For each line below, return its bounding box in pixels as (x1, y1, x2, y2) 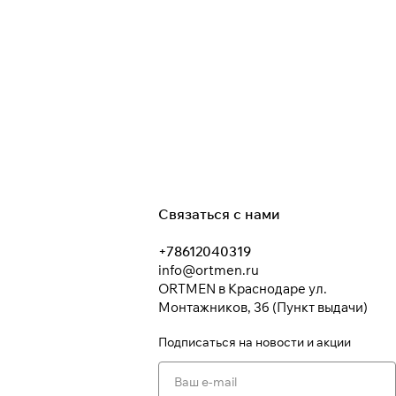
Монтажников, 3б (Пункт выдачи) (158, 299, 369, 316)
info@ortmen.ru (158, 262, 260, 279)
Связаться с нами (158, 205, 281, 224)
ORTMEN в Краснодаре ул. (158, 280, 328, 298)
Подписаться (158, 334, 240, 351)
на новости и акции (239, 334, 352, 351)
